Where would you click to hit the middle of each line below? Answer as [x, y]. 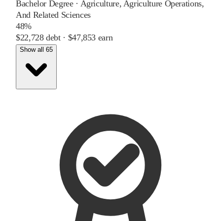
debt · [56, 37]
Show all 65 [36, 49]
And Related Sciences [53, 15]
